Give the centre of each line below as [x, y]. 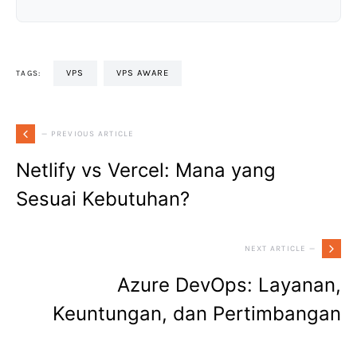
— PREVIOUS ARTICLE [88, 133]
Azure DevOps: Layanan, [229, 285]
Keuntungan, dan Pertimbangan [197, 314]
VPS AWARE [145, 73]
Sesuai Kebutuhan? [103, 199]
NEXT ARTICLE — [280, 248]
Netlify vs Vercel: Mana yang [146, 171]
